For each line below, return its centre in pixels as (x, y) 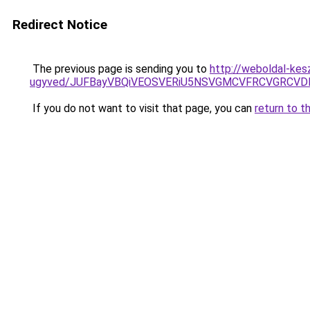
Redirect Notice (60, 25)
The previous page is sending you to (120, 69)
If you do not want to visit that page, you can (142, 108)
